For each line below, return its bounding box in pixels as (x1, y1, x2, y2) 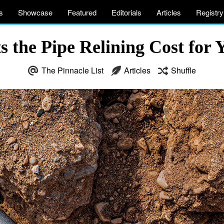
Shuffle (171, 64, 196, 76)
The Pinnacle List (41, 64, 103, 76)
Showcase (18, 7, 52, 17)
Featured (67, 7, 96, 17)
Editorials (111, 7, 141, 17)
